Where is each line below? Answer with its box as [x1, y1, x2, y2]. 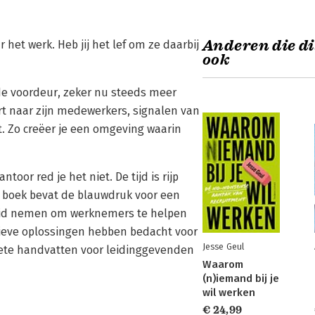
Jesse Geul [202, 241, 244, 252]
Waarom [202, 258, 243, 271]
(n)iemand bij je [202, 272, 279, 285]
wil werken [202, 286, 255, 299]
